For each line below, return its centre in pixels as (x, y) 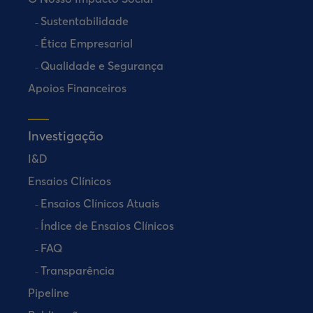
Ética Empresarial (87, 43)
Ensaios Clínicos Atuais (100, 203)
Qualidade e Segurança (102, 66)
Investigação (66, 136)
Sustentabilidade (85, 21)
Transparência (78, 270)
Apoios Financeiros (77, 88)
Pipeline (49, 293)
